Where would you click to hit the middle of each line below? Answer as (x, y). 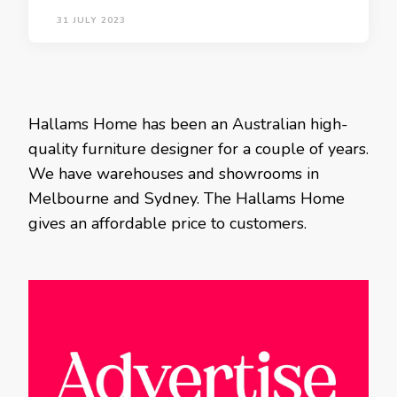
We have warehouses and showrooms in (174, 174)
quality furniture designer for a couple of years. (198, 149)
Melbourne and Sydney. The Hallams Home (187, 198)
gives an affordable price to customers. (167, 223)
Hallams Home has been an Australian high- (188, 124)
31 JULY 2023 (91, 20)
